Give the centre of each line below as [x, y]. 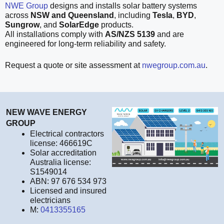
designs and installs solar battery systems [122, 6]
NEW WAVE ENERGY [46, 112]
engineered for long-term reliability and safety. [85, 44]
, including [133, 15]
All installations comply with [55, 34]
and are [169, 34]
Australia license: [60, 162]
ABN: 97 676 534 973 [68, 181]
